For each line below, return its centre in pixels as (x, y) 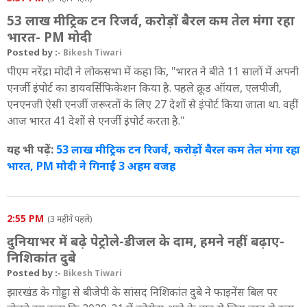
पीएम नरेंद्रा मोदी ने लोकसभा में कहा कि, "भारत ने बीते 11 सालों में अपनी (153, 71)
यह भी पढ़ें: (32, 149)
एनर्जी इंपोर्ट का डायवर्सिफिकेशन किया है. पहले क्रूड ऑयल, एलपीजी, (144, 87)
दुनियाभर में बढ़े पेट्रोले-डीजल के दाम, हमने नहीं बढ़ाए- (146, 241)
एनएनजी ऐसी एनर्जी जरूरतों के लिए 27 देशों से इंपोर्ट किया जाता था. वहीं (152, 104)
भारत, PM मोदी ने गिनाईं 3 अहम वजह (91, 165)
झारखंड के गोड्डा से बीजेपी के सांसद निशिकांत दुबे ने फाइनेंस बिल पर (142, 292)
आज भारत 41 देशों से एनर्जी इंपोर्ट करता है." (96, 120)
